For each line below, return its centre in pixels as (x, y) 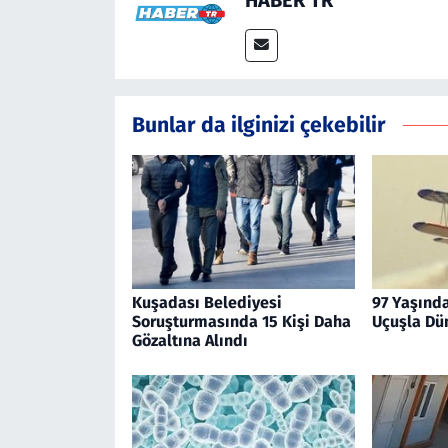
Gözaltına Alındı (189, 340)
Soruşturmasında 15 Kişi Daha (241, 321)
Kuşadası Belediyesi (206, 302)
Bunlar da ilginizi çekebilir (258, 124)
